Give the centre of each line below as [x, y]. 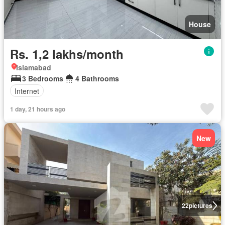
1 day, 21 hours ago [38, 109]
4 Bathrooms [97, 78]
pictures [200, 205]
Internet [27, 91]
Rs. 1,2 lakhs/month [67, 54]
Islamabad [34, 67]
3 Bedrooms [43, 78]
